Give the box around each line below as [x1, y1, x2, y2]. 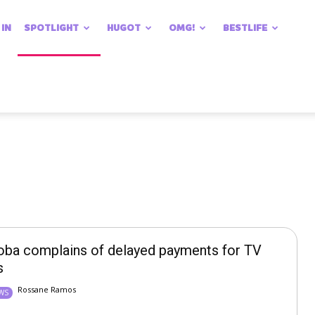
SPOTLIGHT [23, 21, 79, 34]
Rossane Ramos [18, 284, 77, 295]
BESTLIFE [222, 21, 267, 34]
